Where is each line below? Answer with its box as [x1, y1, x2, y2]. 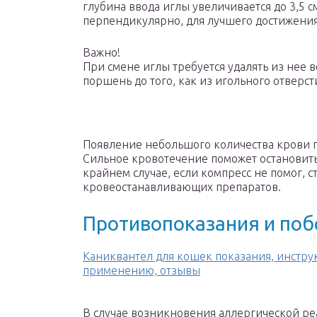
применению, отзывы [83, 264, 200, 277]
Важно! [83, 46, 120, 59]
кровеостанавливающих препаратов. [83, 180, 281, 194]
